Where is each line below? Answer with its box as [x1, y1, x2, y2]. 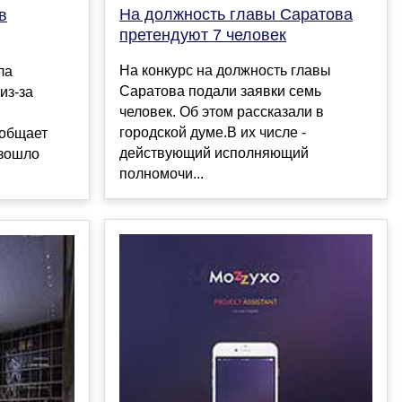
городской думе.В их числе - [119, 125, 306, 141]
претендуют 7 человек [119, 26, 286, 45]
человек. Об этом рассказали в [119, 104, 324, 120]
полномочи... [119, 166, 204, 182]
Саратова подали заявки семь [119, 83, 321, 100]
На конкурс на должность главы [119, 63, 331, 79]
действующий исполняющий [119, 145, 309, 162]
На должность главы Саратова [119, 5, 353, 24]
